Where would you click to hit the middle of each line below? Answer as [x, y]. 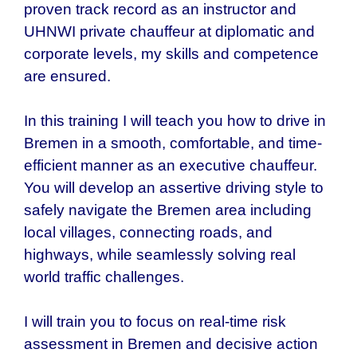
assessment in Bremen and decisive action [171, 344]
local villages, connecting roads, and [148, 233]
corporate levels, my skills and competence [171, 54]
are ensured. [67, 76]
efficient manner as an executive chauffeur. [171, 166]
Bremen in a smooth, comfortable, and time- [173, 143]
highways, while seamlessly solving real [160, 255]
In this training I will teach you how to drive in [175, 121]
